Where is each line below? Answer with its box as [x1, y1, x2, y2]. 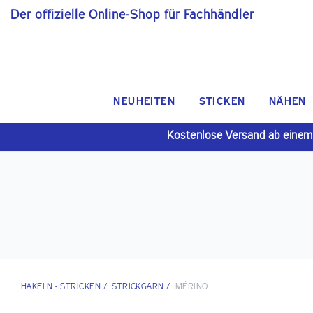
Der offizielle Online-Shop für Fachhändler [10, 9, 254, 22]
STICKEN [198, 97, 246, 108]
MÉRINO [175, 283, 208, 292]
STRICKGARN [112, 283, 164, 292]
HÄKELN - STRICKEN [21, 283, 101, 292]
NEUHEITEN [113, 97, 176, 108]
